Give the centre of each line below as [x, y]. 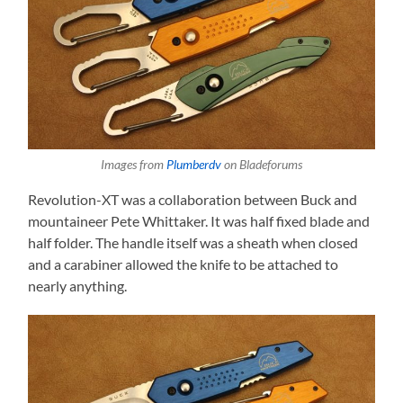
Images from [133, 164]
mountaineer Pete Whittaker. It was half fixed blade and [199, 221]
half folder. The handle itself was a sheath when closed [193, 243]
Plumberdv [193, 164]
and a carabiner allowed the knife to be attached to [184, 264]
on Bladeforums [261, 164]
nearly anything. [78, 286]
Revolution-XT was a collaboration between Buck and [193, 200]
